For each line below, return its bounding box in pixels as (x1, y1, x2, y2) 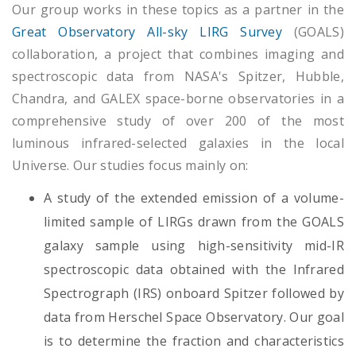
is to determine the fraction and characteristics (44, 332, 344, 350)
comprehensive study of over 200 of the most (12, 111, 344, 130)
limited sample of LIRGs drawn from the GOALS (44, 213, 344, 231)
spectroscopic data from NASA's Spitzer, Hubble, (12, 67, 344, 85)
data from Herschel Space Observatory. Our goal (44, 308, 344, 327)
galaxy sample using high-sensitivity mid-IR (44, 237, 344, 255)
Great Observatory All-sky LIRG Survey (12, 22, 283, 41)
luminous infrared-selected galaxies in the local (12, 133, 344, 152)
